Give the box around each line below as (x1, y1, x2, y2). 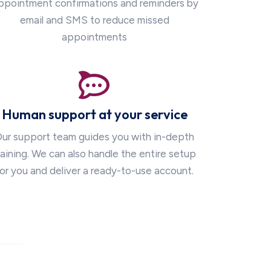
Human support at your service (1, 106, 188, 123)
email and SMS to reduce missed (19, 14, 169, 27)
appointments (62, 31, 127, 44)
